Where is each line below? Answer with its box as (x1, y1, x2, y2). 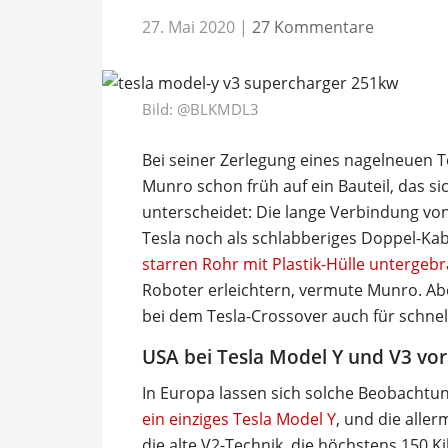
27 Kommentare (252, 15, 374, 38)
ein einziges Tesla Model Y (142, 408, 336, 430)
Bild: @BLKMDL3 (142, 98, 259, 119)
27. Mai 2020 (142, 15, 235, 38)
